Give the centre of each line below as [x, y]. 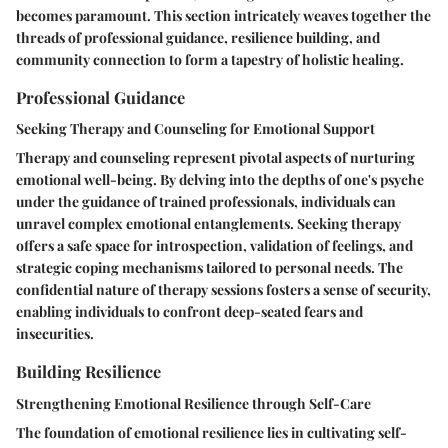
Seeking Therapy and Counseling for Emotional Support [195, 129]
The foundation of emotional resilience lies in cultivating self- [211, 432]
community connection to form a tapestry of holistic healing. [210, 60]
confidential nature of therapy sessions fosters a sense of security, [223, 290]
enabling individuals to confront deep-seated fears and [189, 312]
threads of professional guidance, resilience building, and [198, 38]
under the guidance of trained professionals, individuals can [206, 202]
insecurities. [55, 334]
